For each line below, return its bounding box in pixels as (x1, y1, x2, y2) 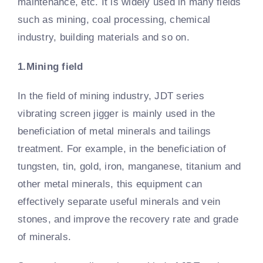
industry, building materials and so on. (18, 31, 190, 43)
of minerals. (18, 231, 72, 242)
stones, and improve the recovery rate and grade (18, 213, 238, 225)
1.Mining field (18, 60, 83, 72)
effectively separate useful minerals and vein (18, 195, 221, 207)
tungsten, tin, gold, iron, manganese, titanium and (18, 160, 241, 172)
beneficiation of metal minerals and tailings (18, 125, 211, 137)
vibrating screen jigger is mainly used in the (18, 107, 215, 119)
